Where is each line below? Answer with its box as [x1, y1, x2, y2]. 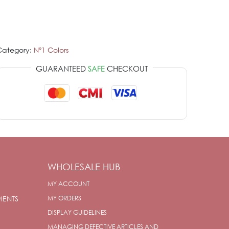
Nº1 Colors [33, 44, 68, 55]
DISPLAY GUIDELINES [48, 208, 107, 217]
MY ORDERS [48, 194, 82, 202]
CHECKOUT [104, 63, 148, 74]
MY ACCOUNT [48, 179, 90, 188]
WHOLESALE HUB [48, 161, 121, 172]
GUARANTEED [35, 63, 88, 74]
